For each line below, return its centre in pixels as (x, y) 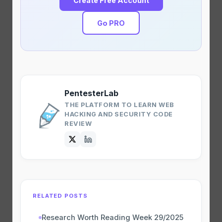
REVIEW (78, 123)
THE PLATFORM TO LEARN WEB (119, 105)
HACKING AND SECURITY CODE (119, 114)
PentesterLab (91, 93)
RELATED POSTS (60, 195)
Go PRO (111, 23)
